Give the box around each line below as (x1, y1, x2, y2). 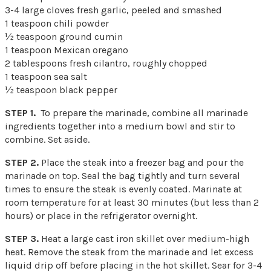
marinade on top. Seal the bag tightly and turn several (5, 169, 240, 181)
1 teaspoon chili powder (5, 17, 109, 29)
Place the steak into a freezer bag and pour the (39, 156, 244, 168)
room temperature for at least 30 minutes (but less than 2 (5, 196, 259, 208)
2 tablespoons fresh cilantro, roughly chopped (5, 57, 207, 69)
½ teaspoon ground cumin (5, 30, 123, 42)
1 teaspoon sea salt (5, 70, 87, 82)
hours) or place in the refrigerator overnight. (5, 209, 197, 221)
